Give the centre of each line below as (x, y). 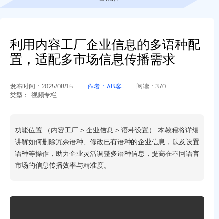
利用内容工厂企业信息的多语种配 (105, 44)
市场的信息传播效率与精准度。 (63, 165)
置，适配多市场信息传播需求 (92, 59)
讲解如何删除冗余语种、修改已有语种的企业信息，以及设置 (107, 142)
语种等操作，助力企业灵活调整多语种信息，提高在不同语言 (107, 153)
